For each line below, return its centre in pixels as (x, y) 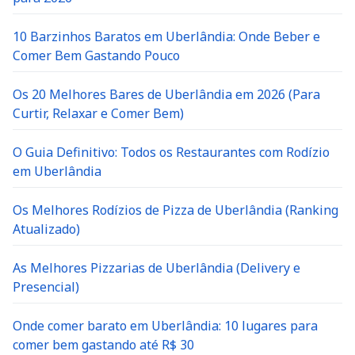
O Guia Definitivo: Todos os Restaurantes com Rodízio (171, 152)
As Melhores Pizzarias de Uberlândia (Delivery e (157, 268)
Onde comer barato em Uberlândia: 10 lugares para (165, 326)
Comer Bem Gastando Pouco (96, 55)
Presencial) (46, 287)
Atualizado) (46, 229)
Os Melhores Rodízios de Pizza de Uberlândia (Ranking (176, 210)
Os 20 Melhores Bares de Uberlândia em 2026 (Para (166, 94)
